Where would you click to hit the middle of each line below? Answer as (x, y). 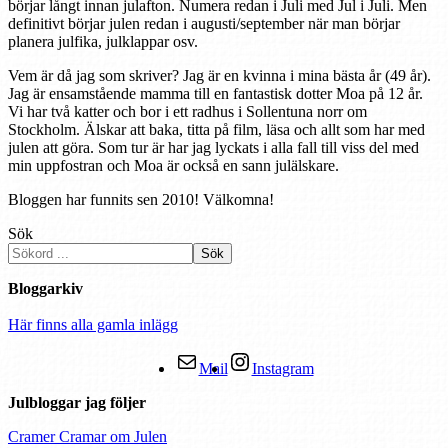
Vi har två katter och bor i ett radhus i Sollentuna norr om (187, 112)
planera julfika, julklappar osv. (103, 42)
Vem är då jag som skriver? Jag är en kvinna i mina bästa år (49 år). (219, 76)
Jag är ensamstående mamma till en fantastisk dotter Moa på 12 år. (215, 94)
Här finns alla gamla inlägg (93, 325)
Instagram (282, 369)
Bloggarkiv (45, 289)
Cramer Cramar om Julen (87, 437)
